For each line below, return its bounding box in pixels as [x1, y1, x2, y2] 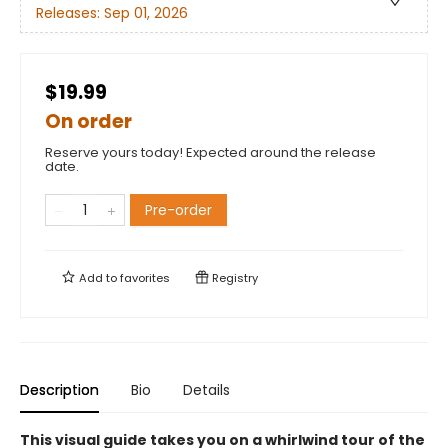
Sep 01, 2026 [104, 3, 188, 24]
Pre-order [145, 200, 212, 220]
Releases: [36, 3, 104, 24]
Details [183, 380, 230, 400]
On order [45, 108, 132, 135]
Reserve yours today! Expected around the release [45, 143, 376, 162]
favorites [120, 270, 170, 286]
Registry [209, 270, 258, 286]
